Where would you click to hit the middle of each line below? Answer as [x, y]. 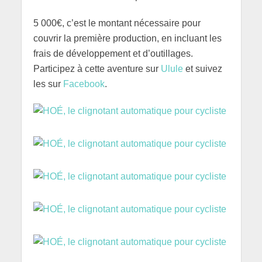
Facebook [84, 84]
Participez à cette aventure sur [97, 69]
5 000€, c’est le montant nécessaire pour [117, 23]
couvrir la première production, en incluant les [127, 39]
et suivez [202, 69]
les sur [48, 84]
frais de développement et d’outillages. [113, 54]
